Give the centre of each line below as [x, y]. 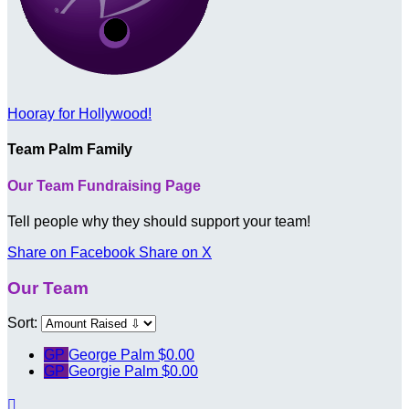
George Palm [113, 355]
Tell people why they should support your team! [159, 221]
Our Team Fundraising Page [104, 185]
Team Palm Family [70, 150]
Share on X [175, 252]
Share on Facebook [71, 252]
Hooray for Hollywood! [79, 114]
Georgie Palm [115, 372]
